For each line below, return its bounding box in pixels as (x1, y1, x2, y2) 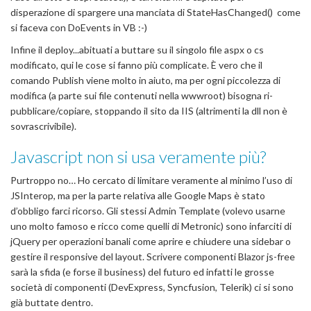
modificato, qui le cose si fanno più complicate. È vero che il (10, 58, 262, 71)
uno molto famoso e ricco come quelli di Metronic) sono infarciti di (10, 219, 292, 232)
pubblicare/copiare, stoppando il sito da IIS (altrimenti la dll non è (10, 104, 287, 117)
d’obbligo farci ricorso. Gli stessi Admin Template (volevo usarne (10, 204, 285, 217)
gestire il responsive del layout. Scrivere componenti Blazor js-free (10, 250, 295, 262)
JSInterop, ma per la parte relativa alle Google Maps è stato (10, 189, 265, 201)
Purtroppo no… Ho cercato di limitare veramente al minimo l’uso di (10, 174, 292, 186)
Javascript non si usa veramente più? (10, 146, 266, 167)
